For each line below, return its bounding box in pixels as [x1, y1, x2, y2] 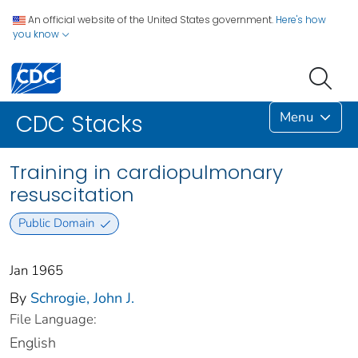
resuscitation [10, 181, 134, 209]
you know [13, 27, 62, 41]
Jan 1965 [10, 261, 63, 280]
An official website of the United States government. [28, 13, 273, 26]
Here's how [276, 13, 326, 26]
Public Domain [18, 215, 94, 232]
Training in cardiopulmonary [10, 159, 283, 186]
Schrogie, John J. [30, 288, 134, 308]
